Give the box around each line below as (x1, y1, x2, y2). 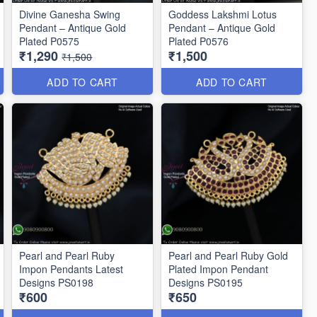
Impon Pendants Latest (19, 262, 124, 276)
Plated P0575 (19, 34, 80, 48)
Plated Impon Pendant (168, 262, 269, 276)
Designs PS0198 (19, 275, 94, 289)
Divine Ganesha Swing (19, 7, 121, 21)
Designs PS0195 (168, 275, 243, 289)
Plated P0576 (200, 34, 229, 48)
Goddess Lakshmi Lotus (168, 7, 277, 21)
